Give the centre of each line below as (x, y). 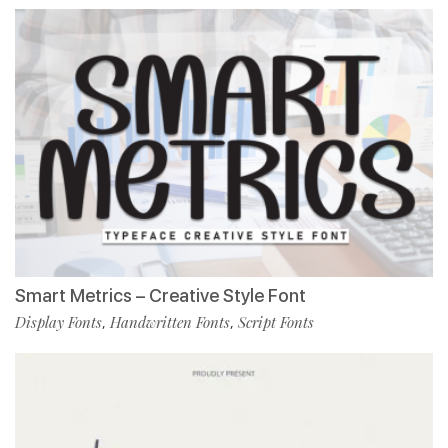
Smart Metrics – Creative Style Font (160, 295)
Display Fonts (58, 321)
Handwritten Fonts (170, 321)
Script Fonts (276, 321)
